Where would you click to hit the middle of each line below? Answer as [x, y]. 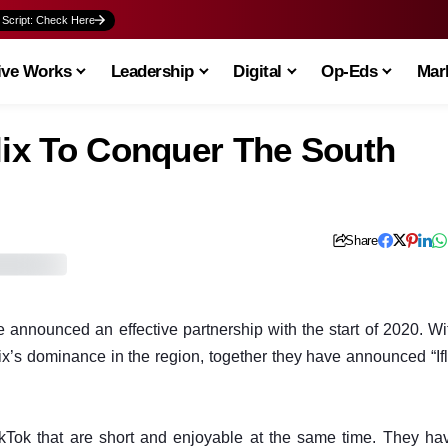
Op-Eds [349, 71]
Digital [257, 71]
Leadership [152, 71]
